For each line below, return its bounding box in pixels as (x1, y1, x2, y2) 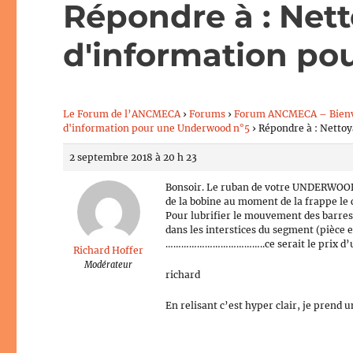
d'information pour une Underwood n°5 (63, 121, 251, 134)
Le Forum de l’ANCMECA (63, 107, 181, 120)
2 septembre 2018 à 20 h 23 (69, 150, 198, 163)
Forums (189, 107, 226, 120)
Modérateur (84, 258, 133, 270)
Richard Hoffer (73, 243, 144, 256)
